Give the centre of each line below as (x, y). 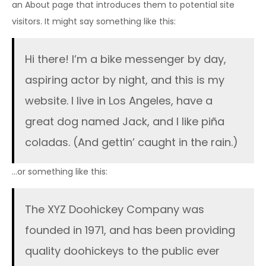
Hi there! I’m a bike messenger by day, (126, 59)
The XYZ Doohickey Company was (115, 210)
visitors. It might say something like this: (94, 22)
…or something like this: (60, 172)
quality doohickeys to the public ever (122, 251)
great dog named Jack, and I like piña (125, 122)
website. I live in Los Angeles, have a (119, 101)
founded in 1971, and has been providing (130, 230)
